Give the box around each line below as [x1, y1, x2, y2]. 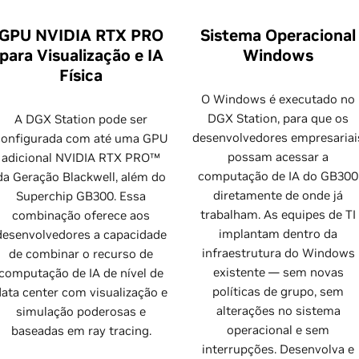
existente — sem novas [212, 264, 344, 280]
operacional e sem [227, 322, 329, 337]
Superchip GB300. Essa [16, 188, 146, 204]
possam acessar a [228, 149, 329, 164]
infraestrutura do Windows [201, 245, 355, 260]
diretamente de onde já [213, 188, 343, 203]
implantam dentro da [219, 226, 337, 241]
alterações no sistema [216, 303, 341, 318]
